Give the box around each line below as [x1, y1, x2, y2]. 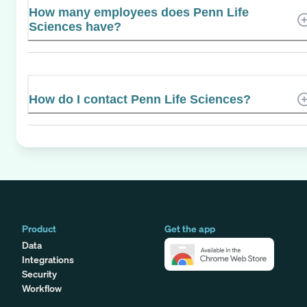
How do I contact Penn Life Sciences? [29, 92, 251, 106]
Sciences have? [29, 19, 121, 34]
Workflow [22, 281, 62, 295]
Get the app [164, 221, 215, 235]
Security [22, 267, 57, 280]
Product [22, 221, 56, 235]
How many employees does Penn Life [29, 5, 249, 19]
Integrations [22, 252, 74, 266]
